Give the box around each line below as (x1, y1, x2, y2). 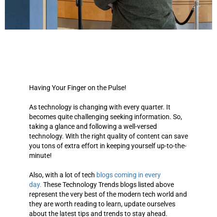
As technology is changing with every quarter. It (29, 103, 170, 111)
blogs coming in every (96, 171, 161, 179)
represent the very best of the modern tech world (29, 190, 174, 199)
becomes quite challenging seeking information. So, (29, 113, 182, 121)
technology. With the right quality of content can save (29, 132, 188, 140)
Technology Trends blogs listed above (62, 181, 174, 189)
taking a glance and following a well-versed (29, 123, 157, 131)
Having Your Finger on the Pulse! (29, 84, 126, 92)
